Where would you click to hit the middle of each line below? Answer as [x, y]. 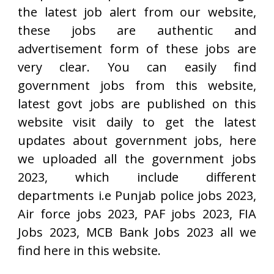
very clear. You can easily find [137, 67]
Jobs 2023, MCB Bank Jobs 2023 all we [137, 232]
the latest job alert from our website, [137, 12]
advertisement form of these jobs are [137, 49]
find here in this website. [89, 250]
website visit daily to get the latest [137, 122]
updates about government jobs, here [137, 140]
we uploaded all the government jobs [137, 159]
